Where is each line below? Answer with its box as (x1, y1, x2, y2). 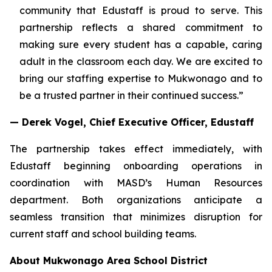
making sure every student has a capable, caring (19, 38, 262, 50)
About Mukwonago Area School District (10, 254, 208, 267)
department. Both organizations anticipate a (10, 194, 262, 206)
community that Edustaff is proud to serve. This (19, 4, 262, 16)
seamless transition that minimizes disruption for (10, 211, 262, 223)
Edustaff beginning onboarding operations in (10, 160, 262, 172)
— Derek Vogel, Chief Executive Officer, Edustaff (10, 116, 254, 128)
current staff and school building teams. (10, 228, 196, 240)
